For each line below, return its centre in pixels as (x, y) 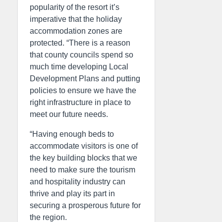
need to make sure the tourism (83, 170)
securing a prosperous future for (85, 205)
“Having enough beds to (72, 134)
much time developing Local (79, 67)
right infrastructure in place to (80, 102)
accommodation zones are (76, 31)
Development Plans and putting (85, 79)
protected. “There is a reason (80, 43)
